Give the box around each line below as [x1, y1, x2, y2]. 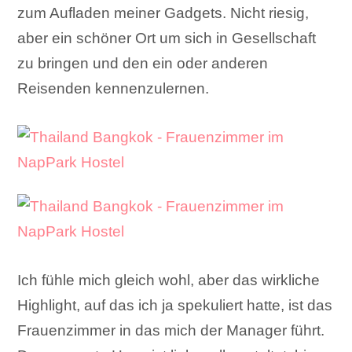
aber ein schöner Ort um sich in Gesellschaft [17, 30, 317, 47]
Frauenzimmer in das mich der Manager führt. [17, 322, 325, 339]
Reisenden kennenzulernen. [17, 80, 210, 97]
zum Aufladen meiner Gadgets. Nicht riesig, [17, 5, 310, 22]
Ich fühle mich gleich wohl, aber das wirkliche [17, 272, 321, 289]
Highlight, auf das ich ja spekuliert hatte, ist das [17, 297, 333, 314]
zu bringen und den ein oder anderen [17, 55, 269, 72]
